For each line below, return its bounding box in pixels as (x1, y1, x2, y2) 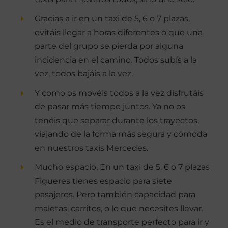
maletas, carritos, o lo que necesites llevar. (35, 204, 204, 214)
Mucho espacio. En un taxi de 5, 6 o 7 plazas (35, 162, 210, 173)
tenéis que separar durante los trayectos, (35, 116, 199, 126)
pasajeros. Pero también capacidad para (35, 190, 196, 200)
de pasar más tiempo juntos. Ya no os (35, 102, 186, 112)
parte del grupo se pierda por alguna (35, 41, 184, 51)
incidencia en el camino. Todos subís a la (35, 54, 197, 65)
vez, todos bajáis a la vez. (35, 68, 133, 78)
